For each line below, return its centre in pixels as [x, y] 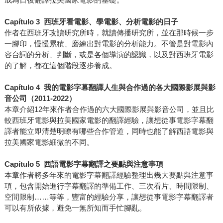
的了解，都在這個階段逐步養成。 [60, 66]
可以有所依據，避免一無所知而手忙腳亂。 [75, 208]
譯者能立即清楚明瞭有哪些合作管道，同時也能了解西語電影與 [109, 131]
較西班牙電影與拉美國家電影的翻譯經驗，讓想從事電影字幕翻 [109, 120]
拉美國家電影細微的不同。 [49, 142]
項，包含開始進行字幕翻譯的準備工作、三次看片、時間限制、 [109, 186]
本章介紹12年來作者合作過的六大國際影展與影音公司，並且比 [109, 110]
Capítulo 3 [24, 22]
